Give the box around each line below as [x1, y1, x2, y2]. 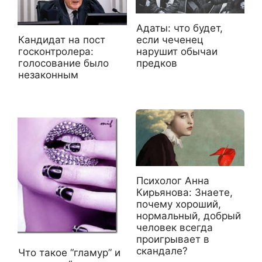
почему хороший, [136, 198, 221, 210]
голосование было [18, 57, 109, 70]
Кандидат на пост [18, 34, 105, 46]
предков [136, 57, 177, 70]
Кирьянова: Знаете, [136, 186, 233, 198]
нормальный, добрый [136, 209, 241, 222]
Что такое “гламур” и [18, 246, 120, 258]
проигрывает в [136, 233, 209, 245]
